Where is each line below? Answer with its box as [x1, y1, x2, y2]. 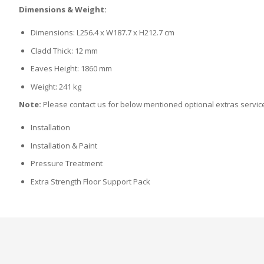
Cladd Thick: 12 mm [31, 45, 98, 56]
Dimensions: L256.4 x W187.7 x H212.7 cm [31, 27, 174, 38]
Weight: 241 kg [31, 81, 81, 92]
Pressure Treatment [31, 158, 103, 169]
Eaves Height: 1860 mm [31, 63, 112, 74]
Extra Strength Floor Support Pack [31, 176, 150, 187]
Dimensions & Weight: [19, 4, 107, 15]
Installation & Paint [31, 140, 97, 151]
